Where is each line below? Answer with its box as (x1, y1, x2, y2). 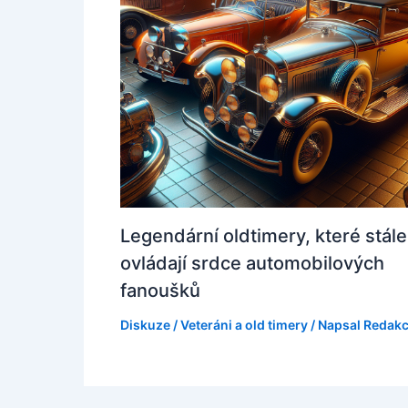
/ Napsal (308, 316, 363, 332)
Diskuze (120, 316, 170, 332)
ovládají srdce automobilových (120, 251, 384, 274)
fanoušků (120, 279, 200, 301)
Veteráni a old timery (180, 316, 308, 332)
